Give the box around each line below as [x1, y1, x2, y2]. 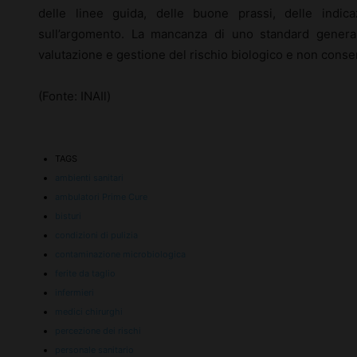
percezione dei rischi [55, 325, 141, 337]
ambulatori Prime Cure [55, 191, 147, 203]
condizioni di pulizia [55, 229, 138, 241]
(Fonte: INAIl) [38, 88, 111, 104]
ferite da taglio [55, 268, 116, 280]
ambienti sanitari [55, 172, 124, 184]
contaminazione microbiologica [55, 249, 186, 261]
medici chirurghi [55, 306, 123, 318]
